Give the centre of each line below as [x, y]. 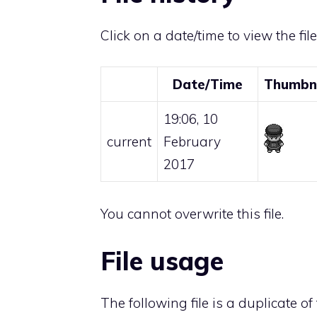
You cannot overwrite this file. [192, 213]
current [129, 142]
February [192, 142]
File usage [162, 261]
